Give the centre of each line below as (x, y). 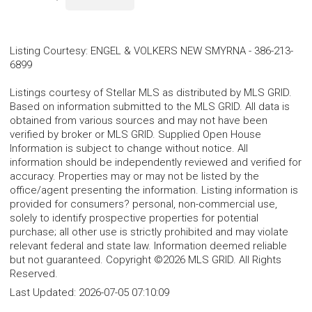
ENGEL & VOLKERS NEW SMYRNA (168, 51)
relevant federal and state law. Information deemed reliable (148, 246)
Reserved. (34, 274)
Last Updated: (44, 293)
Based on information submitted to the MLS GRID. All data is (150, 107)
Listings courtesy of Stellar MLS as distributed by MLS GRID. (151, 93)
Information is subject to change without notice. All (129, 149)
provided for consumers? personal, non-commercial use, (143, 204)
